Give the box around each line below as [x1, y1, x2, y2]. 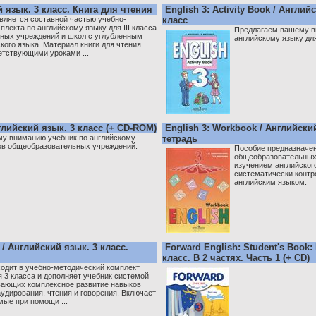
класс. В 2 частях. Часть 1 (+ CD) [162, 253, 310, 263]
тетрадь [162, 133, 197, 144]
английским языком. [234, 178, 307, 186]
